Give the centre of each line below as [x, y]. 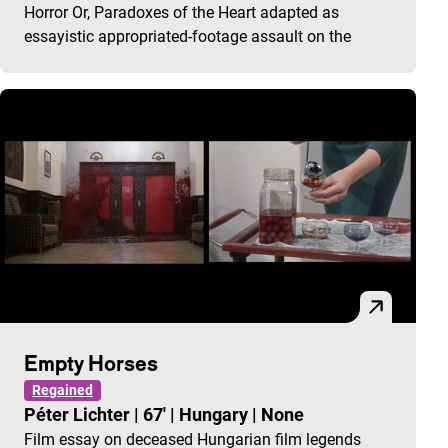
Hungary [215, 414]
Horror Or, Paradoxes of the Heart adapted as [181, 12]
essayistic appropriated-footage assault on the [187, 36]
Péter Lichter [79, 414]
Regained [62, 390]
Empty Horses [91, 363]
